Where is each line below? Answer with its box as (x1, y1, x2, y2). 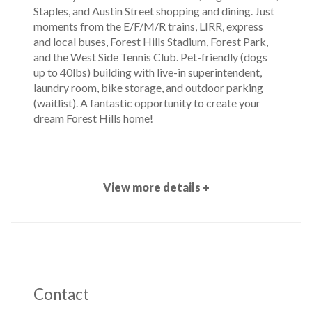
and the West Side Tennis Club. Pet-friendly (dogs (33, 50, 267, 63)
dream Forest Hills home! (33, 111, 153, 125)
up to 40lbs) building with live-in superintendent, (33, 65, 262, 79)
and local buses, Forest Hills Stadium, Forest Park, (33, 35, 268, 48)
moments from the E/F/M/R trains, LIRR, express (33, 19, 263, 33)
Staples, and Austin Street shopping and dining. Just (33, 4, 274, 17)
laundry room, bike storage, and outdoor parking (33, 81, 263, 94)
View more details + (102, 180, 210, 194)
